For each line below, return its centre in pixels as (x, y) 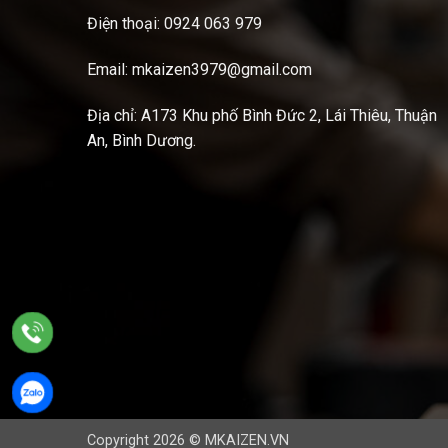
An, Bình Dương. (143, 140)
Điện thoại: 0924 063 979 (174, 23)
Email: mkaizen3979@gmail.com (199, 69)
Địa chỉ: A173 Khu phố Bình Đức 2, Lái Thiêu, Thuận (262, 115)
